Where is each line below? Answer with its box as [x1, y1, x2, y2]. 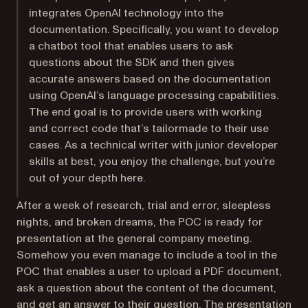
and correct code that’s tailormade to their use [29, 121, 269, 136]
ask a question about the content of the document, [16, 280, 276, 296]
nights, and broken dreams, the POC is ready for [16, 214, 263, 230]
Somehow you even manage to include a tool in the [16, 247, 277, 263]
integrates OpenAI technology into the [29, 5, 224, 21]
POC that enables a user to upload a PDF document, [16, 264, 282, 279]
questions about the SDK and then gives [29, 55, 235, 70]
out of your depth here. [29, 170, 146, 186]
